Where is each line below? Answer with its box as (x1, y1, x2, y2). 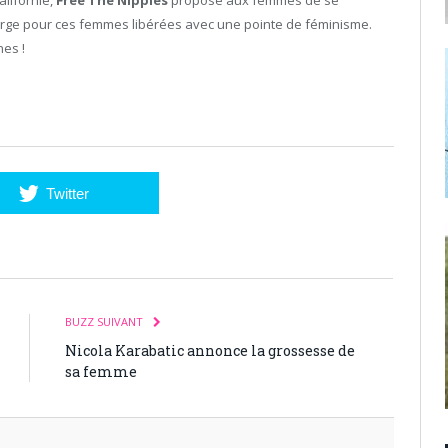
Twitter (45, 184, 89, 202)
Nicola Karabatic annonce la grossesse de (65, 340, 355, 360)
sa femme (65, 361, 137, 381)
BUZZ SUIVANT (65, 313, 146, 329)
